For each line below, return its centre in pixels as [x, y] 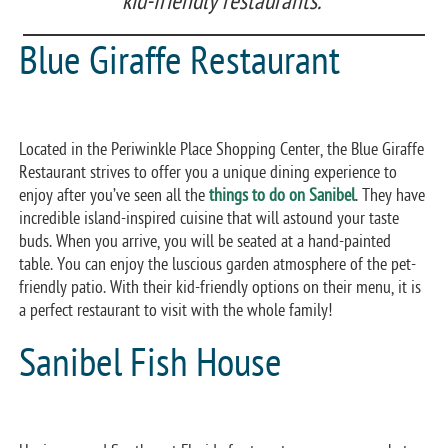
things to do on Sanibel [282, 195]
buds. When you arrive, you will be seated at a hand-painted [205, 241]
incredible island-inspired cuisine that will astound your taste [209, 218]
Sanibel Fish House [151, 363]
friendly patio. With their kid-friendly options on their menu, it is [220, 287]
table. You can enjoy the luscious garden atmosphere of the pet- [218, 264]
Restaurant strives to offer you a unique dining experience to [208, 172]
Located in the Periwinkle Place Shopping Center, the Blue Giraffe [222, 149]
